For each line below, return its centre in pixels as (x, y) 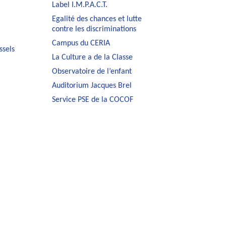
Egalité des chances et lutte (97, 19)
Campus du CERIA (81, 43)
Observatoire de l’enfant (92, 71)
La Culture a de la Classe (93, 57)
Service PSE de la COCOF (93, 100)
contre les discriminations (94, 29)
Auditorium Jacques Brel (92, 86)
